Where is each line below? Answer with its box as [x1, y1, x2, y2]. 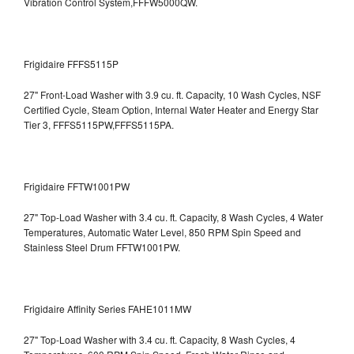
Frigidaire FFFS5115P [24, 56, 119, 70]
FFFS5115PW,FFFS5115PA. [53, 117, 174, 131]
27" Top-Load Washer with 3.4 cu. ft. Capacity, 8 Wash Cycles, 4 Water [24, 209, 323, 224]
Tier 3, [24, 117, 53, 131]
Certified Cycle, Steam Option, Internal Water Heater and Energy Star [24, 102, 318, 116]
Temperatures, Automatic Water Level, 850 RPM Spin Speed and [24, 224, 301, 239]
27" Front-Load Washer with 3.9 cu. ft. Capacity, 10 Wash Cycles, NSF [24, 87, 321, 101]
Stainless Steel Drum [24, 239, 116, 254]
